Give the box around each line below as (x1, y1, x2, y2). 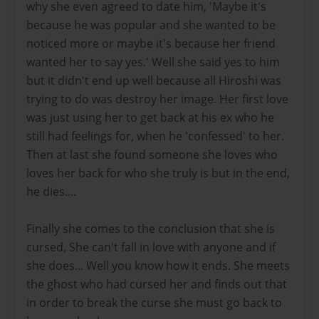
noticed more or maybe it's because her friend (26, 35, 276, 51)
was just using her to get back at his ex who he (26, 109, 274, 125)
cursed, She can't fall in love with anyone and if (26, 239, 276, 255)
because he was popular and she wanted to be (26, 16, 276, 33)
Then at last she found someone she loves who (26, 146, 278, 162)
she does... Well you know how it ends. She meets (26, 257, 290, 273)
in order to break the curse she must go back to (26, 294, 282, 310)
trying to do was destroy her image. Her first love (26, 90, 288, 107)
